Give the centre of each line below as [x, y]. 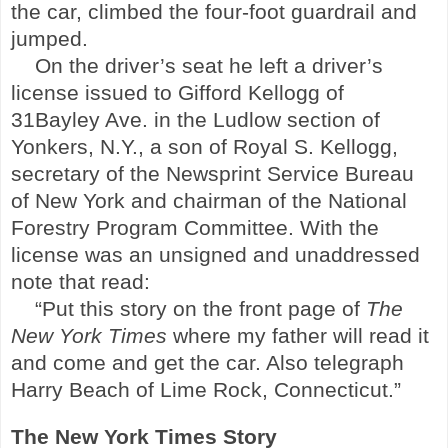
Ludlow [247, 119]
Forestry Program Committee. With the [195, 227]
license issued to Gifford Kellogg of [177, 92]
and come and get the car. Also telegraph [207, 362]
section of [330, 119]
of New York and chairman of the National [209, 200]
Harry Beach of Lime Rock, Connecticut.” [206, 389]
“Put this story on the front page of [200, 308]
